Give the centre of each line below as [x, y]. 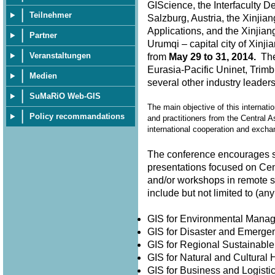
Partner [43, 35]
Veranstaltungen [60, 56]
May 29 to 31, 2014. [211, 56]
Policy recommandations [77, 116]
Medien [43, 76]
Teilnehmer [51, 15]
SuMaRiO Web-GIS [65, 96]
